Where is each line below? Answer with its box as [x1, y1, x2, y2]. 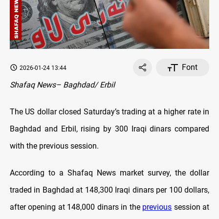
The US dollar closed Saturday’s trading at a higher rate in [10, 107, 209, 117]
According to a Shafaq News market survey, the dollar [10, 168, 209, 178]
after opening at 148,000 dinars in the [10, 202, 143, 212]
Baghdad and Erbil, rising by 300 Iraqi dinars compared [10, 124, 209, 134]
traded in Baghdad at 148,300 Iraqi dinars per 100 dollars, [10, 185, 209, 195]
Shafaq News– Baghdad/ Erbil [10, 80, 115, 90]
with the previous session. [10, 141, 99, 151]
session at [172, 202, 210, 212]
